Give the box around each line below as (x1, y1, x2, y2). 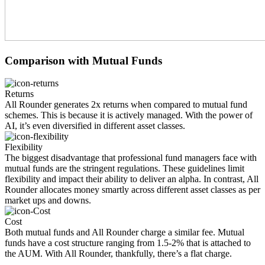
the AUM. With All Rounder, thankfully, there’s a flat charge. (5, 248, 232, 259)
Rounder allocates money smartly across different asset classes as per (5, 185, 260, 195)
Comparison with (5, 54, 92, 67)
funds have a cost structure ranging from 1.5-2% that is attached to (5, 238, 251, 248)
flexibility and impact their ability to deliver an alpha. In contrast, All (5, 174, 258, 185)
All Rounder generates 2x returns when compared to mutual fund (5, 99, 247, 110)
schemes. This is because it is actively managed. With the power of (5, 110, 253, 121)
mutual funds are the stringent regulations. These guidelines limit (5, 163, 244, 174)
